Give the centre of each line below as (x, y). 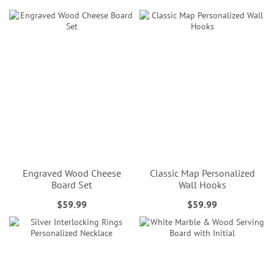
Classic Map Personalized (202, 173)
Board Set (72, 184)
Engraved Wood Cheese (72, 173)
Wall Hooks (202, 184)
